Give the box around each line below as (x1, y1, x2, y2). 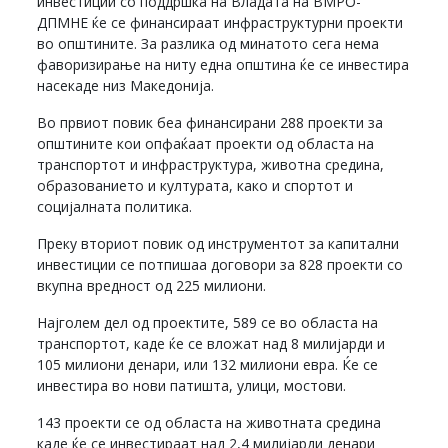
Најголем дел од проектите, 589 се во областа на (37, 312, 379, 332)
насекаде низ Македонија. (37, 75, 215, 95)
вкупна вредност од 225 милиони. (37, 275, 267, 295)
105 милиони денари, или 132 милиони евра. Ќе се (37, 354, 379, 374)
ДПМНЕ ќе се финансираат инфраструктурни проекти (37, 12, 404, 32)
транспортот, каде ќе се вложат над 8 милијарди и (37, 333, 386, 353)
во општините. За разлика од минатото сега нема (37, 33, 380, 53)
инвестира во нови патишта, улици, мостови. (37, 375, 347, 395)
